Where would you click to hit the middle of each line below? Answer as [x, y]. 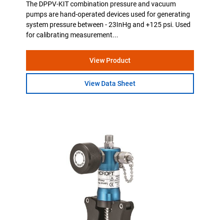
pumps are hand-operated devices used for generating [108, 14]
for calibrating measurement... [72, 35]
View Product [110, 61]
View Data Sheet [110, 84]
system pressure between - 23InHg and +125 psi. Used [109, 25]
